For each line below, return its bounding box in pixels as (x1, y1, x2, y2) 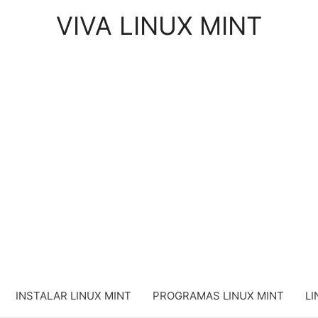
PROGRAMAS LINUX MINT (152, 289, 284, 302)
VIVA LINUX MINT (56, 11, 262, 40)
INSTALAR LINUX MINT (15, 289, 131, 302)
